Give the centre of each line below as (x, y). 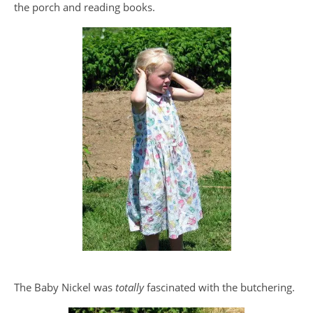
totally (131, 287)
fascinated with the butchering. (221, 287)
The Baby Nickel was (65, 287)
